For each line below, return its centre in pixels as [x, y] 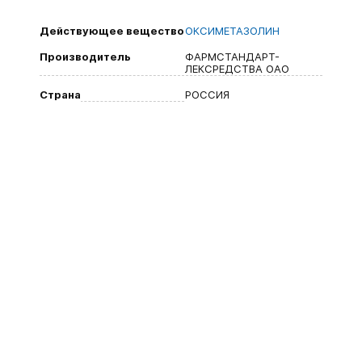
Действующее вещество [112, 31]
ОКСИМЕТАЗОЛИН [232, 31]
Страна [60, 95]
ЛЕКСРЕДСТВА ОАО [237, 69]
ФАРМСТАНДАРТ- [232, 57]
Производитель [85, 57]
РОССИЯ [207, 95]
